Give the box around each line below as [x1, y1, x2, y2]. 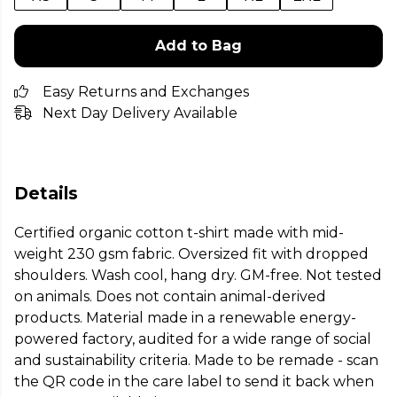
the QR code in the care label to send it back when [14, 373, 374, 391]
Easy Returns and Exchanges [43, 83, 249, 100]
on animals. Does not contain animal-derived [14, 288, 326, 306]
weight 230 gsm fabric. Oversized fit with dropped [14, 245, 369, 263]
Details [14, 183, 78, 204]
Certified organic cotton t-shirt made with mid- [14, 224, 344, 242]
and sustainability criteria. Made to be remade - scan [14, 352, 378, 370]
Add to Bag [155, 37, 242, 54]
